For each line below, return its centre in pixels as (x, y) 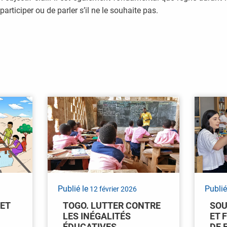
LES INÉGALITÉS (97, 216)
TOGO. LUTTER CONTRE (111, 206)
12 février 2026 (112, 189)
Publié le (73, 189)
